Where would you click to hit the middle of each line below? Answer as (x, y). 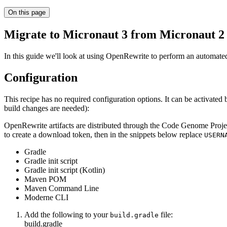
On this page (27, 12)
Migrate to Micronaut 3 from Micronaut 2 (114, 34)
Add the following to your (67, 214)
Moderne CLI (46, 197)
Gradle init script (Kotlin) (65, 170)
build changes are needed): (47, 108)
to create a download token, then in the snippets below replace (104, 134)
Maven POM (45, 179)
